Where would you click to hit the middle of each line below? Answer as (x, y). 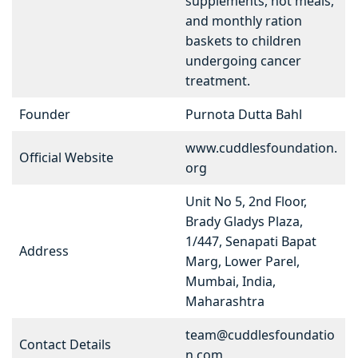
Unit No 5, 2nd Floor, (246, 202)
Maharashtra (225, 302)
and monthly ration (244, 21)
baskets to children (243, 41)
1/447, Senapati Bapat (251, 242)
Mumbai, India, (231, 282)
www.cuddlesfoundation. (261, 148)
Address (44, 251)
